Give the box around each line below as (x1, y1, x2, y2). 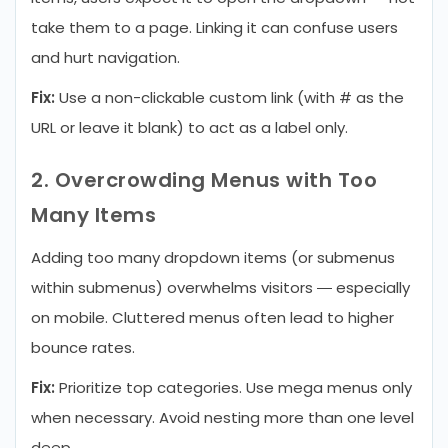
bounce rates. (31, 337, 135, 358)
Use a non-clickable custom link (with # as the (55, 87, 404, 108)
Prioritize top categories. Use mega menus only (55, 377, 412, 398)
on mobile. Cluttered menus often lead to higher (31, 307, 394, 328)
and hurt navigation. (31, 47, 180, 68)
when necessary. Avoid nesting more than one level (31, 407, 414, 428)
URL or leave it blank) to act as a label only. (31, 117, 348, 138)
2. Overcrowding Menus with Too (31, 166, 377, 194)
